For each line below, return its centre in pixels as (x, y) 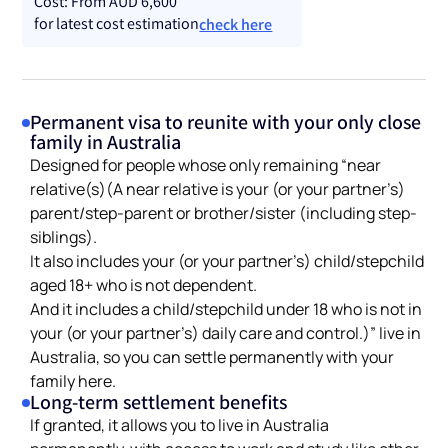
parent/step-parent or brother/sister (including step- (224, 211)
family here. (73, 379)
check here (236, 23)
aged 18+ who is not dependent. (144, 283)
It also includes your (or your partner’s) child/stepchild (227, 259)
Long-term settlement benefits (159, 401)
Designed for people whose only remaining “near (206, 163)
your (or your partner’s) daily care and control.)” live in (226, 331)
